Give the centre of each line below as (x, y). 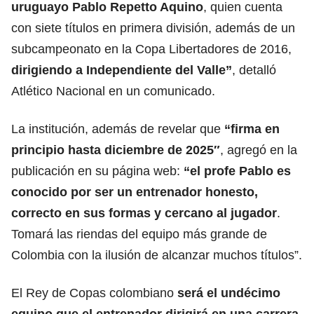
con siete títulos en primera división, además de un (153, 28)
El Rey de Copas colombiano (94, 293)
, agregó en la (259, 150)
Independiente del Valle (156, 70)
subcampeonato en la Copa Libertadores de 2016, (151, 49)
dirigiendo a (49, 70)
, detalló (254, 70)
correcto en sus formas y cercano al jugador (144, 213)
